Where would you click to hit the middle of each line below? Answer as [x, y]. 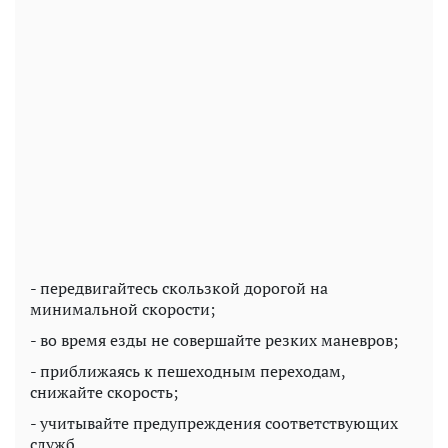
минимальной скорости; [122, 308]
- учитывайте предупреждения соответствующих [214, 422]
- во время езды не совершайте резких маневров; [214, 339]
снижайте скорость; [104, 391]
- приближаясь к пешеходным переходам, [187, 370]
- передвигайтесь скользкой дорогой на [179, 287]
